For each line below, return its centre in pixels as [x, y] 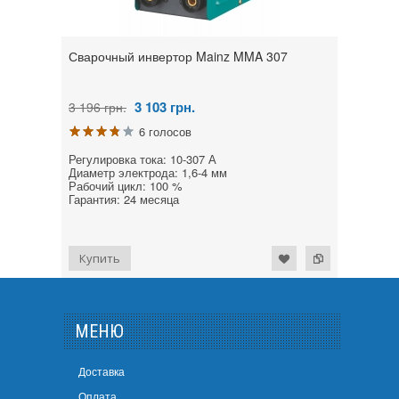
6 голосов [165, 132]
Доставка [101, 370]
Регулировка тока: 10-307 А [142, 159]
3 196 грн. [98, 107]
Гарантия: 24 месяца [124, 199]
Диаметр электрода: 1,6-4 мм [148, 173]
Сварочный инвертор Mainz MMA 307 [178, 57]
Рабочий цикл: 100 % [126, 186]
